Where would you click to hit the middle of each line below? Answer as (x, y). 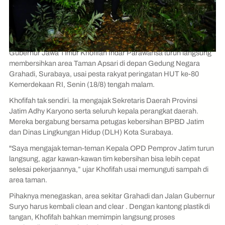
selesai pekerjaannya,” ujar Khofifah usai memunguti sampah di (109, 169)
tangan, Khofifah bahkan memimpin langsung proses (92, 217)
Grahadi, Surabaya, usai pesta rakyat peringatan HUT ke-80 (104, 74)
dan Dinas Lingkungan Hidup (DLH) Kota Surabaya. (91, 132)
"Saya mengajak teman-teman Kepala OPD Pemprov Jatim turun (111, 148)
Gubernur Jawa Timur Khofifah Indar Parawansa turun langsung (110, 53)
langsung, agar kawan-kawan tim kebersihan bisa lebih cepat (104, 158)
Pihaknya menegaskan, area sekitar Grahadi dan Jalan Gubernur (112, 196)
